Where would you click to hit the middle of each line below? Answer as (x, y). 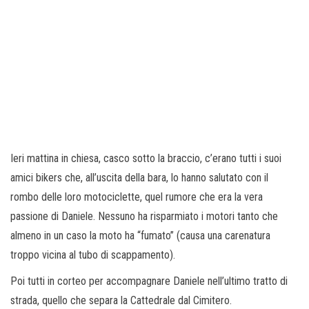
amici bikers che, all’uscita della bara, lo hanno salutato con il (139, 178)
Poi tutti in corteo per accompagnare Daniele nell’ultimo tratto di (149, 281)
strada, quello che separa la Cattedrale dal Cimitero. (121, 301)
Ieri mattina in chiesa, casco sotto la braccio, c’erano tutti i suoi (146, 159)
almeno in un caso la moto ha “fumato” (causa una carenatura (140, 236)
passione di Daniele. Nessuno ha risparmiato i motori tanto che (144, 217)
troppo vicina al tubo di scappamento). (93, 255)
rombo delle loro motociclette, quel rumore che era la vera (137, 197)
